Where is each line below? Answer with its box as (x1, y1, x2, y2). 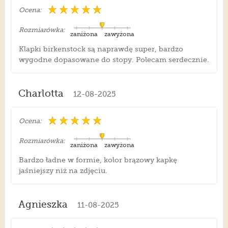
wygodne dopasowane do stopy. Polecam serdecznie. (18, 55, 209, 64)
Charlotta (18, 88, 64, 100)
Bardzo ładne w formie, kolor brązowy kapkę (18, 156, 177, 164)
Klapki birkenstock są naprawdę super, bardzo (18, 45, 183, 53)
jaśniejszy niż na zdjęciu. (18, 166, 107, 175)
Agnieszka (18, 199, 68, 211)
